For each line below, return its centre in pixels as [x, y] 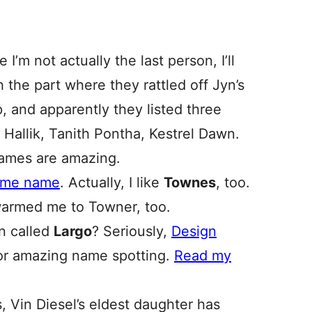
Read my [203, 256]
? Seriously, [132, 231]
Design [194, 231]
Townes [190, 182]
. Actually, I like [112, 182]
